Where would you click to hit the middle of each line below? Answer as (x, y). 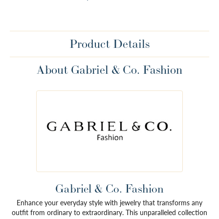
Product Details (109, 44)
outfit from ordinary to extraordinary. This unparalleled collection (109, 212)
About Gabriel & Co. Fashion (109, 70)
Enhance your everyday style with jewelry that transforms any (109, 203)
